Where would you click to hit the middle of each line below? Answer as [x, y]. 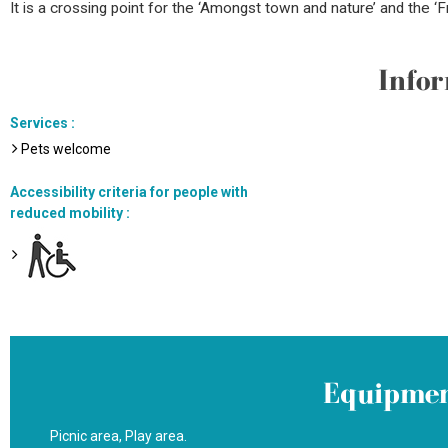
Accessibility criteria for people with [129, 192]
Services [40, 123]
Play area [154, 436]
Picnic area [84, 436]
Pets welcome [66, 149]
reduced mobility [68, 213]
